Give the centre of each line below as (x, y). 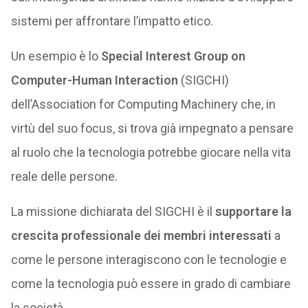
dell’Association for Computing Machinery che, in (143, 104)
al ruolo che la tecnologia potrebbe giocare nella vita (151, 152)
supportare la (253, 211)
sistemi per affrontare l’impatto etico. (112, 21)
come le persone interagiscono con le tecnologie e (148, 260)
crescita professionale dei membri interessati (141, 235)
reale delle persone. (64, 176)
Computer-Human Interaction (94, 80)
